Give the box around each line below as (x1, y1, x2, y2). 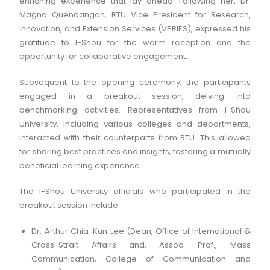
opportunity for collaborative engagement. (19, 51, 188, 62)
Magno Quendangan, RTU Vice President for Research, (19, 9, 251, 20)
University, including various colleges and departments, (19, 118, 251, 130)
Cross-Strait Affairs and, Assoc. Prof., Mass (31, 239, 251, 251)
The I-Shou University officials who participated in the (19, 186, 251, 197)
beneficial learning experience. (19, 160, 142, 171)
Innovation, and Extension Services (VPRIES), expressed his (19, 23, 251, 34)
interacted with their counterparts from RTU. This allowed (19, 132, 251, 143)
